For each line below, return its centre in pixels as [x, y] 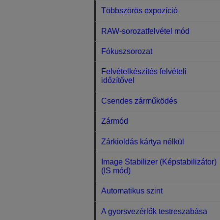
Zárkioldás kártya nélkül [143, 141]
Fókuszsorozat [127, 52]
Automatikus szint [132, 191]
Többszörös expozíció [140, 11]
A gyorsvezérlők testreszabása [154, 211]
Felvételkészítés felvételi [144, 72]
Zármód [115, 121]
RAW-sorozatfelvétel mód [146, 31]
